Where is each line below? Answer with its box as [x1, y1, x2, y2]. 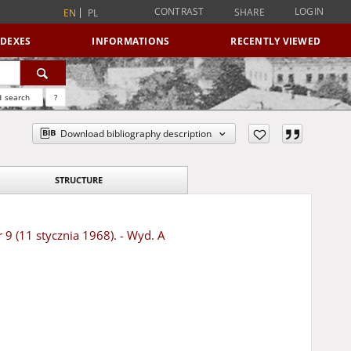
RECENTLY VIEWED [230, 34, 320, 48]
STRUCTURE [54, 174, 103, 186]
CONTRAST [154, 5, 204, 18]
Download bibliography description [60, 127, 212, 140]
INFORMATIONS [92, 34, 170, 48]
